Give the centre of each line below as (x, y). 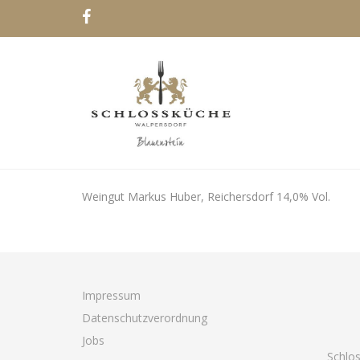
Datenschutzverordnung (145, 317)
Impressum (111, 295)
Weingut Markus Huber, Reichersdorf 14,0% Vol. (206, 196)
